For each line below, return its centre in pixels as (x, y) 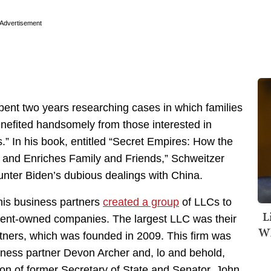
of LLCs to (205, 202)
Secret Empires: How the (173, 142)
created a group (141, 202)
